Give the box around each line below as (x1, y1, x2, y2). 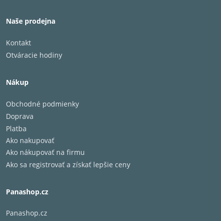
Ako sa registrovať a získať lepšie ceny (6, 160, 130, 169)
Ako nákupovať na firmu (6, 147, 85, 157)
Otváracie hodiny (6, 50, 62, 60)
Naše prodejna (6, 16, 55, 26)
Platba (6, 124, 27, 133)
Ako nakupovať (6, 136, 54, 145)
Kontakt (6, 38, 31, 47)
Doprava (6, 111, 34, 121)
